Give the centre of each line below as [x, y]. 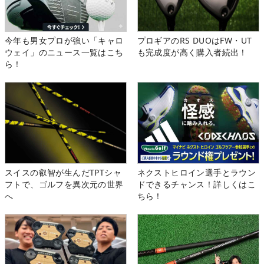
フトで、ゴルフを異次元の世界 [64, 184]
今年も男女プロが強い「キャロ [64, 41]
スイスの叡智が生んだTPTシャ [63, 172]
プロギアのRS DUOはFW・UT [194, 41]
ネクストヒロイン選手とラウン [197, 172]
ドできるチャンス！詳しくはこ [197, 184]
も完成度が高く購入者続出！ [192, 52]
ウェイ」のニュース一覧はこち [64, 52]
